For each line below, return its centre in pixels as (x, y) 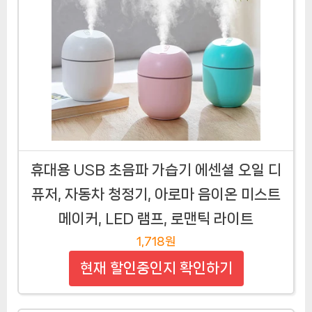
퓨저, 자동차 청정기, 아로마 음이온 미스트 (156, 195)
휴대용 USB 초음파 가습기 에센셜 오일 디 (156, 170)
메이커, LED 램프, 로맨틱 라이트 (156, 219)
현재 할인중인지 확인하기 (156, 268)
